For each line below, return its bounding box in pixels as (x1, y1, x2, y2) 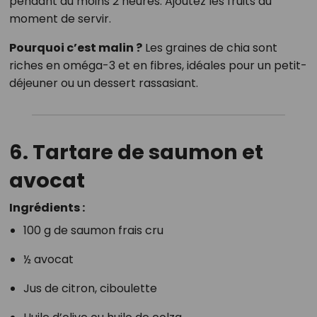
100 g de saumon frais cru (23, 222, 163, 239)
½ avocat (23, 251, 74, 268)
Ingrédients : (8, 200, 85, 217)
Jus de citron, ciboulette (23, 280, 157, 297)
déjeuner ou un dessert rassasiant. (8, 75, 198, 92)
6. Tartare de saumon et (8, 138, 263, 167)
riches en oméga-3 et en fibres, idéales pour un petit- (8, 57, 307, 74)
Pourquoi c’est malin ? (8, 40, 142, 57)
